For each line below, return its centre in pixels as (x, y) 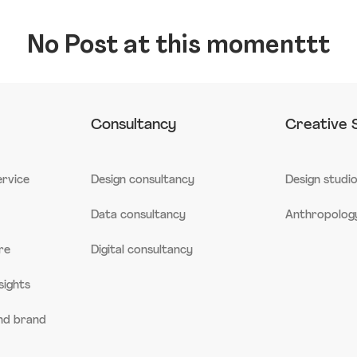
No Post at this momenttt (178, 47)
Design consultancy (143, 180)
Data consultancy (139, 215)
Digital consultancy (142, 250)
